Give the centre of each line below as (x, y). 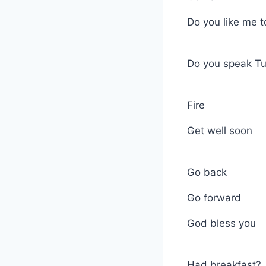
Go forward (214, 197)
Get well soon (220, 130)
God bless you (221, 223)
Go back (207, 172)
